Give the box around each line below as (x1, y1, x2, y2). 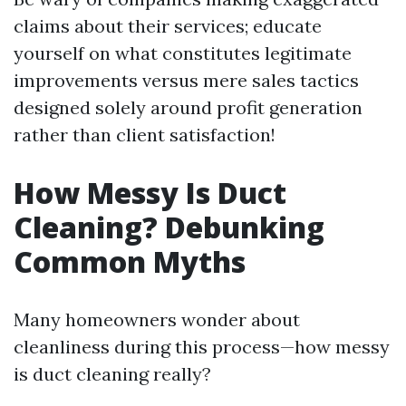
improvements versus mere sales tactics (14, 69, 359, 92)
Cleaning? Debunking (14, 208, 324, 247)
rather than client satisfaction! (14, 123, 275, 147)
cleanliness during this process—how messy (14, 335, 390, 359)
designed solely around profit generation (14, 96, 362, 120)
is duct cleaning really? (14, 362, 211, 386)
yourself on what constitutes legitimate (14, 42, 352, 65)
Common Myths (14, 242, 246, 282)
